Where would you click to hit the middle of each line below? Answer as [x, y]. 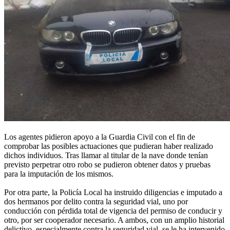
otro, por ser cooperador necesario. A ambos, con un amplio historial [114, 220]
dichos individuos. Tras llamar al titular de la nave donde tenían [106, 155]
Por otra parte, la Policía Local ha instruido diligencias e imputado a [113, 192]
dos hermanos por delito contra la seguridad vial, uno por [96, 201]
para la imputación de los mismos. [59, 174]
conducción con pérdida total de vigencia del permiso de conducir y [113, 210]
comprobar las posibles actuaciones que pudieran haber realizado [109, 146]
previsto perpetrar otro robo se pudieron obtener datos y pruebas [107, 164]
